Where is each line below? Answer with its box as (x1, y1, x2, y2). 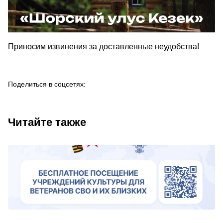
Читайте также (8, 115, 86, 128)
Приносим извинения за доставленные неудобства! (8, 42, 201, 51)
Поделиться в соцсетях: (8, 80, 86, 88)
